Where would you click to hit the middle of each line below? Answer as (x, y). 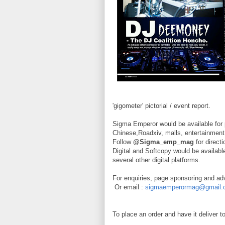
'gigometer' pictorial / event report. (161, 106)
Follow (123, 142)
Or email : (130, 187)
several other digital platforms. (156, 160)
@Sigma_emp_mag (163, 142)
